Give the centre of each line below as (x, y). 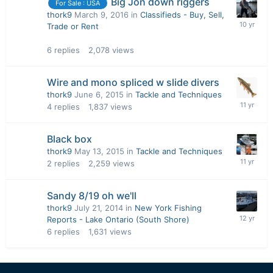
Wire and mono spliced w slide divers (133, 82)
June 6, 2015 (99, 94)
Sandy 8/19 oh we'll (92, 195)
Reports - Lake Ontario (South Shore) (118, 219)
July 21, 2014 (99, 207)
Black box (69, 139)
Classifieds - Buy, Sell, (182, 14)
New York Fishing (168, 207)
